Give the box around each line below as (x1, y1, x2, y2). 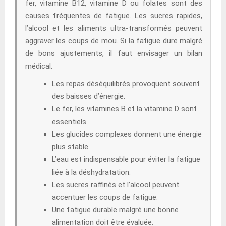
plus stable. (52, 142, 90, 151)
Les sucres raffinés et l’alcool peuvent (52, 180, 179, 189)
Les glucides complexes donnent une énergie (52, 129, 202, 139)
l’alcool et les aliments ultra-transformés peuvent (25, 23, 202, 33)
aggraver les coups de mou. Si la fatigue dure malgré (25, 36, 202, 45)
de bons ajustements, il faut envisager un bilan (25, 48, 202, 58)
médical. (25, 61, 52, 71)
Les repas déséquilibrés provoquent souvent (52, 79, 200, 88)
